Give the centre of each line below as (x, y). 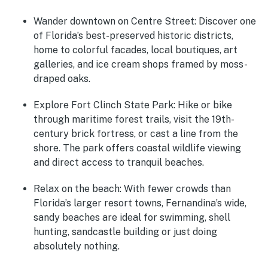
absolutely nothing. (77, 246)
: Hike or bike (203, 105)
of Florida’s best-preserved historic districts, (133, 36)
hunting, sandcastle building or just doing (125, 232)
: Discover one (225, 22)
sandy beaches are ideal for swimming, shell (132, 218)
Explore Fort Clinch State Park (103, 105)
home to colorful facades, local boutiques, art (135, 50)
